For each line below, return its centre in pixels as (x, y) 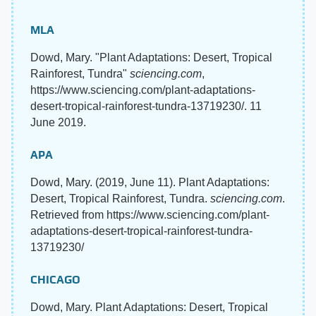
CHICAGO (55, 280)
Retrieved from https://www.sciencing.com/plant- (150, 215)
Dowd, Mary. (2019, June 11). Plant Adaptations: (150, 182)
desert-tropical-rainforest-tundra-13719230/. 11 (146, 106)
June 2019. (58, 122)
